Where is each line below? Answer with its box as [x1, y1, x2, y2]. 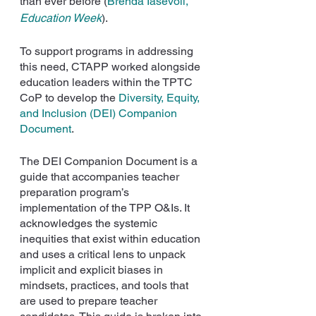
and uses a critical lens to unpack [20, 247, 188, 261]
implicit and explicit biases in [20, 262, 166, 276]
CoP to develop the [20, 90, 119, 104]
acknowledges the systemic [20, 216, 160, 230]
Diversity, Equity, [119, 90, 202, 104]
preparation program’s [20, 185, 132, 199]
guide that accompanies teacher [20, 169, 182, 183]
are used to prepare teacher [20, 293, 160, 308]
